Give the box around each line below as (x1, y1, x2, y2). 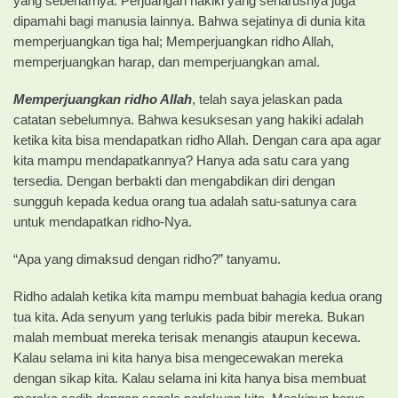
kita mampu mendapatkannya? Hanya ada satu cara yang (13, 154, 349, 169)
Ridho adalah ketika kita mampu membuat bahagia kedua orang (13, 290, 382, 305)
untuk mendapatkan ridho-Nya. (13, 215, 192, 230)
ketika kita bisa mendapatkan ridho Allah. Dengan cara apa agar (13, 133, 381, 148)
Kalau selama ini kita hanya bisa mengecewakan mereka (13, 351, 343, 366)
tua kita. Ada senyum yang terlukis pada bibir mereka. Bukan (13, 310, 364, 325)
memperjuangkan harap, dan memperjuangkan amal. (13, 55, 320, 70)
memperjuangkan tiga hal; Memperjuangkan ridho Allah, (13, 35, 334, 50)
